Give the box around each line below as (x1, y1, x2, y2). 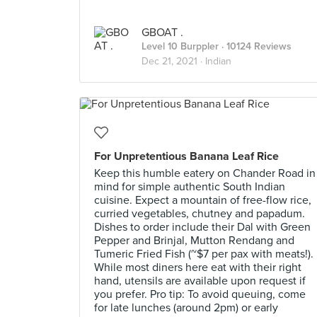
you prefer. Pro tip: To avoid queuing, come (94, 287, 306, 301)
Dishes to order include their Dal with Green (94, 220, 311, 234)
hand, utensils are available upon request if (94, 274, 306, 288)
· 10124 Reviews (219, 40, 292, 52)
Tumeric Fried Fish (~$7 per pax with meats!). (94, 247, 313, 261)
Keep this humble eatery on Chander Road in (94, 166, 316, 180)
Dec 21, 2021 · (142, 55, 205, 67)
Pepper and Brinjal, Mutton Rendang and (94, 234, 294, 248)
